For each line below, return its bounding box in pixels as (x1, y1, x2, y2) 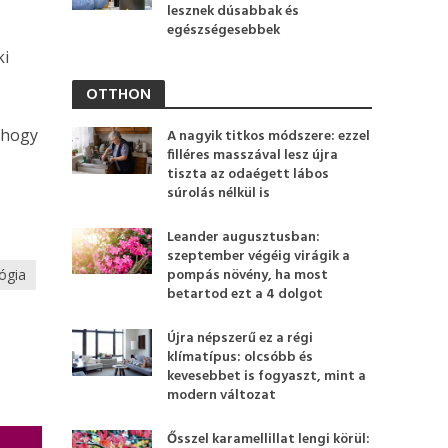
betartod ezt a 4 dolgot (167, 283, 324, 306)
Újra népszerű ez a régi (167, 327, 314, 350)
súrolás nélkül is (167, 182, 271, 205)
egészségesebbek (167, 19, 281, 42)
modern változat (167, 384, 277, 407)
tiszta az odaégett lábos (167, 163, 330, 186)
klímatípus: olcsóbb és (167, 346, 314, 369)
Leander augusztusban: (167, 226, 321, 249)
